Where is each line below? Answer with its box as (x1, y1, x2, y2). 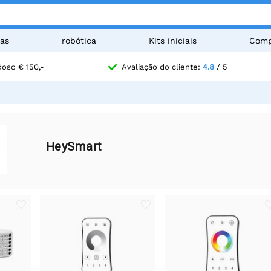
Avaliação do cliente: (121, 62, 203, 72)
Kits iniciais (149, 36, 197, 45)
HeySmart (45, 139, 102, 154)
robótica (62, 36, 96, 45)
